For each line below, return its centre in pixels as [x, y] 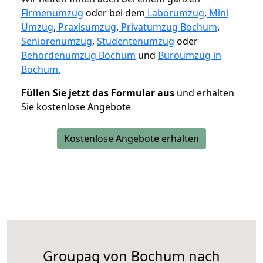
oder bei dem [114, 13]
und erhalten [204, 92]
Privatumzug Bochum [169, 27]
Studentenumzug [136, 41]
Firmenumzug [52, 13]
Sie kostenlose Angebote [76, 107]
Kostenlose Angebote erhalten [131, 138]
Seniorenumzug [57, 41]
